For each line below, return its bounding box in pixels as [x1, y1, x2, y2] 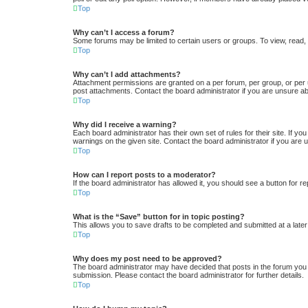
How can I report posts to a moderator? [73, 170, 216, 179]
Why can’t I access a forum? [73, 28, 175, 37]
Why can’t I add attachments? [73, 70, 181, 79]
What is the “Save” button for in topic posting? [73, 212, 245, 221]
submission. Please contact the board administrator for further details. [73, 271, 304, 280]
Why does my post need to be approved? [73, 254, 222, 263]
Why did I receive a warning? [73, 120, 177, 129]
